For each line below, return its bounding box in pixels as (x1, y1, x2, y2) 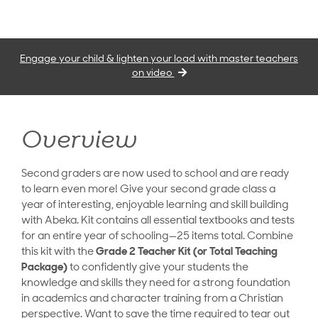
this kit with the (21, 247, 96, 258)
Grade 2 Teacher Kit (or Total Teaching (96, 247, 278, 258)
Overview (21, 129, 137, 155)
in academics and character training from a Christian (21, 294, 283, 305)
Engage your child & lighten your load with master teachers (20, 54, 298, 65)
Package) (21, 263, 67, 274)
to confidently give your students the (67, 263, 248, 274)
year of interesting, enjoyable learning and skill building (21, 200, 289, 212)
